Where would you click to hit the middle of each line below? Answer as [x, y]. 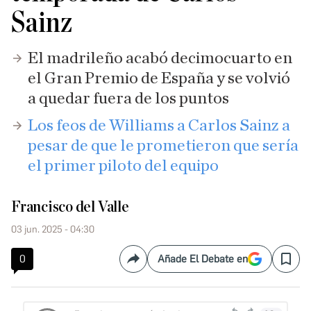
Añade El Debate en [203, 259]
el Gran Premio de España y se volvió [159, 78]
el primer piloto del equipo [123, 166]
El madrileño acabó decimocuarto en [160, 58]
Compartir [157, 264]
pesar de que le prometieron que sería [163, 146]
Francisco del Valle [70, 207]
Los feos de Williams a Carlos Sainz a [159, 126]
